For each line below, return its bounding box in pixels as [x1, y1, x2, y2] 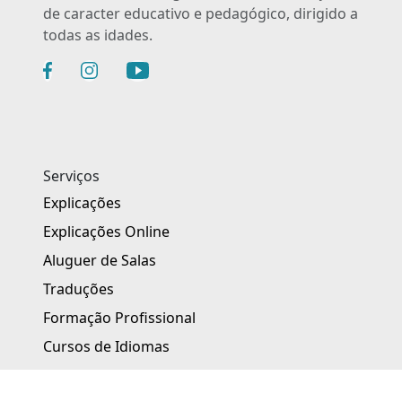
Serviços [43, 165, 100, 186]
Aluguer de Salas [43, 249, 156, 270]
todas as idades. [43, 24, 153, 45]
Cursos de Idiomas [43, 336, 170, 356]
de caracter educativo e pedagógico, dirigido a [43, 3, 358, 23]
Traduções [43, 278, 114, 299]
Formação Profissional [43, 307, 196, 328]
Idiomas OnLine [43, 364, 150, 385]
